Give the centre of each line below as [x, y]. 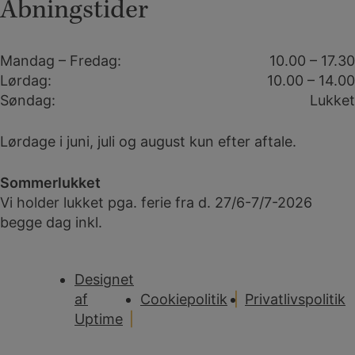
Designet [104, 280]
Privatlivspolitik [295, 300]
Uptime [99, 319]
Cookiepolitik [184, 300]
